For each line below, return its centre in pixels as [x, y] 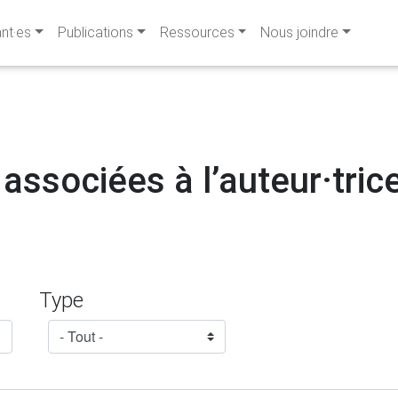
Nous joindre [300, 32]
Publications [95, 32]
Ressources [197, 32]
